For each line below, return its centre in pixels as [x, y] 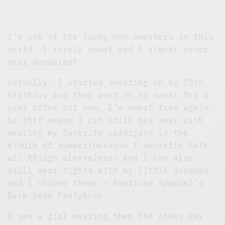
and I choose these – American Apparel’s [106, 183]
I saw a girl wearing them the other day [106, 216]
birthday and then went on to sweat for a [108, 95]
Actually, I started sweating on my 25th [106, 82]
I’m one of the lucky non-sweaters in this [111, 36]
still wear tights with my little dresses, [111, 170]
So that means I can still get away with [106, 120]
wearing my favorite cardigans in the [98, 132]
